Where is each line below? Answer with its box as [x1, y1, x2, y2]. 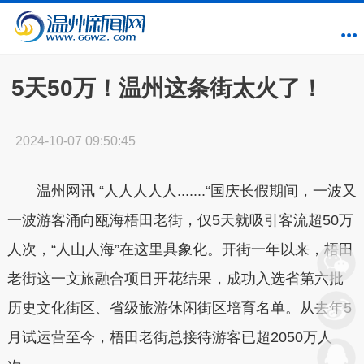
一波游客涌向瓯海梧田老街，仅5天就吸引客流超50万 [6, 212, 353, 228]
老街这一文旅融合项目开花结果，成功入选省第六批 [6, 271, 344, 287]
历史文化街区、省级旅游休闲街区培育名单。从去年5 [6, 300, 352, 316]
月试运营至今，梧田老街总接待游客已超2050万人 [6, 329, 332, 345]
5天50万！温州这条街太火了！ [11, 76, 323, 101]
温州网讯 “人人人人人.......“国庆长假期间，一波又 [6, 183, 357, 199]
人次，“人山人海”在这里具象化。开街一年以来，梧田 [6, 241, 353, 258]
